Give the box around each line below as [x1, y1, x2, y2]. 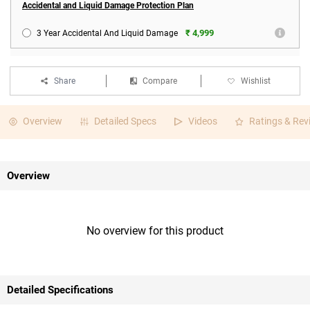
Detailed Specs [94, 116, 156, 127]
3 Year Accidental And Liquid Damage [37, 28, 178, 38]
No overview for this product [86, 224, 224, 237]
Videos [188, 116, 217, 127]
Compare [142, 76, 177, 86]
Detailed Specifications [7, 284, 113, 296]
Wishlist [241, 76, 271, 86]
